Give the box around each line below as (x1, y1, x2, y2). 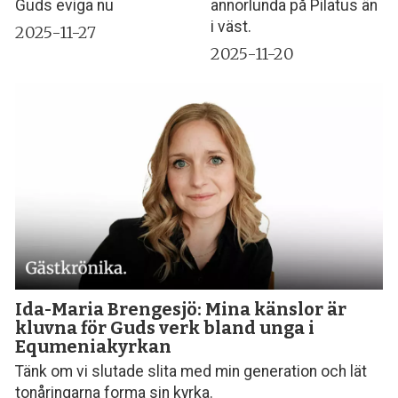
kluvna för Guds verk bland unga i (15, 316, 315, 338)
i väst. (211, 18, 252, 36)
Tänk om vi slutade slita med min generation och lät (15, 362, 368, 381)
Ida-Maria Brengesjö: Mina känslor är (15, 298, 347, 320)
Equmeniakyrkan (15, 335, 172, 357)
